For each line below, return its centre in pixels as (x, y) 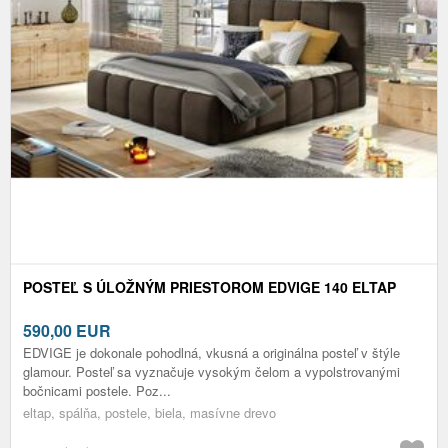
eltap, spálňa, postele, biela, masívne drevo (149, 413)
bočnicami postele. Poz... (97, 391)
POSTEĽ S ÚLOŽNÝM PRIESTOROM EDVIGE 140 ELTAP (209, 287)
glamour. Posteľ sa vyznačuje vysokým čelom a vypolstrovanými (211, 372)
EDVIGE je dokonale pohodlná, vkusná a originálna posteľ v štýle (211, 353)
